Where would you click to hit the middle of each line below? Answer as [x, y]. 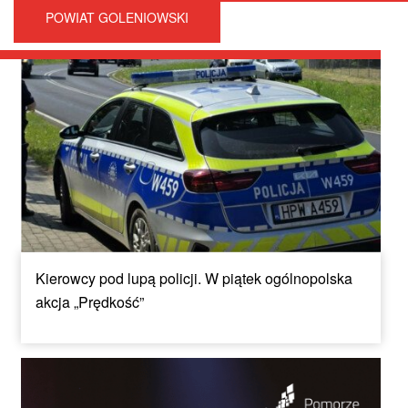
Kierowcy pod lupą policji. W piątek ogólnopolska [194, 278]
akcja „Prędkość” [90, 301]
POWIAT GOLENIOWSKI [117, 18]
